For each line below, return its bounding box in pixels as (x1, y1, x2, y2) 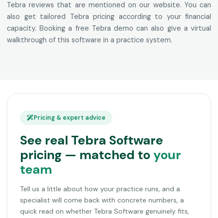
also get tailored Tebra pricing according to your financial (7, 12, 211, 21)
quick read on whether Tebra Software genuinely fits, (20, 207, 189, 216)
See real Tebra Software (20, 132, 163, 149)
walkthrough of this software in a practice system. (7, 36, 172, 45)
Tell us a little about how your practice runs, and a (20, 184, 180, 194)
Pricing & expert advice (34, 114, 106, 122)
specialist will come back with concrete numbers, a (20, 196, 184, 205)
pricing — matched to (20, 146, 153, 163)
